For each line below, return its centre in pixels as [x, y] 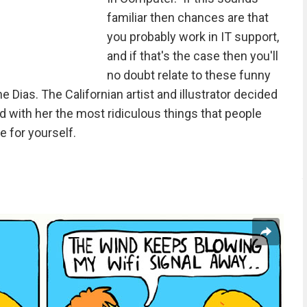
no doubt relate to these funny [188, 75]
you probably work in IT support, [193, 37]
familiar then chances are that [187, 17]
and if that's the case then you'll [192, 56]
